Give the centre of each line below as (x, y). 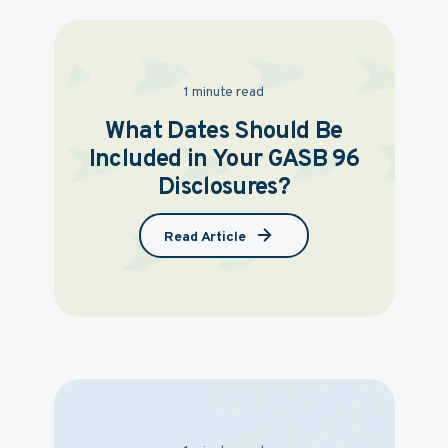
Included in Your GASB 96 (224, 160)
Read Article (205, 237)
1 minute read (224, 92)
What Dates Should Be (224, 132)
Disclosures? (224, 188)
